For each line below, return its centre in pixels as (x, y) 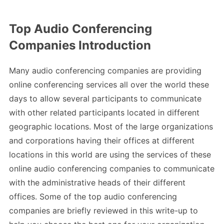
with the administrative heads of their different (97, 183)
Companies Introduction (80, 45)
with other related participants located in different (104, 113)
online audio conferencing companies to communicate (112, 169)
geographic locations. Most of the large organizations (111, 127)
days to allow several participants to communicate (105, 99)
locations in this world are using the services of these (110, 155)
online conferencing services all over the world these (109, 85)
